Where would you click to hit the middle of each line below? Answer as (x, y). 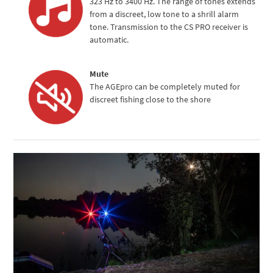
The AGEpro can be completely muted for (165, 87)
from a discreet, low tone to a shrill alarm (165, 14)
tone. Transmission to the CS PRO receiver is (169, 27)
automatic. (109, 40)
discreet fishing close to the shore (151, 100)
